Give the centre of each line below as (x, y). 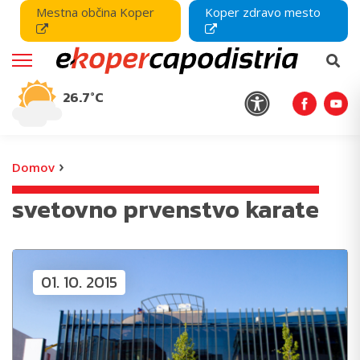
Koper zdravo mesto (263, 12)
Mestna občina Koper (95, 12)
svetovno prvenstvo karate (166, 209)
